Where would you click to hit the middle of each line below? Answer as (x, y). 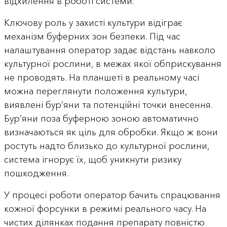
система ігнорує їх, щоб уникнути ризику (92, 160)
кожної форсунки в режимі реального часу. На (105, 209)
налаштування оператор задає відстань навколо (109, 50)
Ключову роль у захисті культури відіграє (93, 23)
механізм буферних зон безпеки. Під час (92, 37)
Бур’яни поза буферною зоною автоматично (101, 119)
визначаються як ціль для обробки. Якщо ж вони (111, 133)
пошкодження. (36, 174)
